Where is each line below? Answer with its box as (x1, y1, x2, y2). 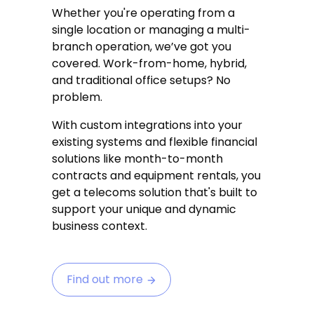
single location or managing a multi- (52, 22, 250, 38)
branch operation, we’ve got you (52, 39, 231, 55)
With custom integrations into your (52, 117, 243, 133)
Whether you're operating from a (52, 5, 235, 21)
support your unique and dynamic (52, 201, 236, 217)
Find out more (66, 271, 143, 287)
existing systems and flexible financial (52, 134, 257, 150)
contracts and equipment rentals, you (52, 168, 261, 184)
